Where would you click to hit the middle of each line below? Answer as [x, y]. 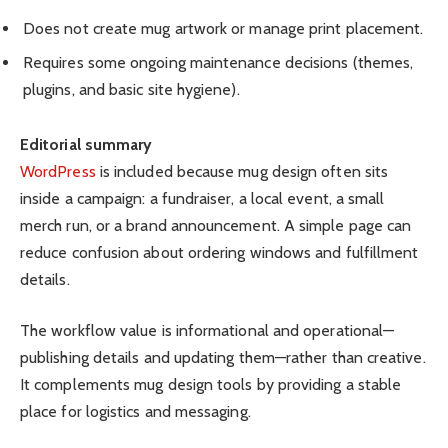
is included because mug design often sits [242, 171]
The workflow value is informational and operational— [207, 330]
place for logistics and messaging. [135, 411]
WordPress [58, 171]
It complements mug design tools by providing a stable [211, 384]
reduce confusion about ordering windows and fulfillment [219, 252]
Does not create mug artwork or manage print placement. [223, 28]
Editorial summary [86, 144]
